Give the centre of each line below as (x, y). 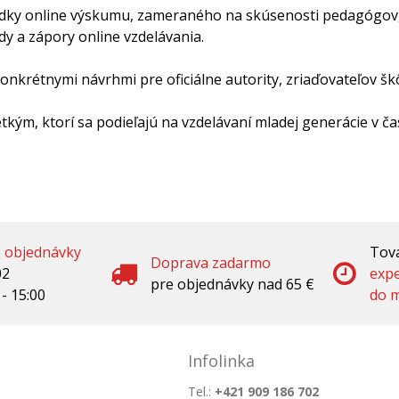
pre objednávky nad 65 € (232, 284)
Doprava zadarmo (211, 262)
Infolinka (221, 360)
